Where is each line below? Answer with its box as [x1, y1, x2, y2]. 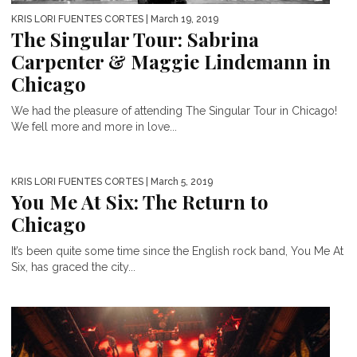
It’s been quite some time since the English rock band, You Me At [11, 244, 343, 257]
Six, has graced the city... [11, 260, 135, 273]
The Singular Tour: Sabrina [11, 25, 259, 52]
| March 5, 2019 [143, 175, 213, 187]
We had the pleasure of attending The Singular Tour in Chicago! [11, 104, 337, 117]
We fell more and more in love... [11, 120, 177, 133]
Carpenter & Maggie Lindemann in [11, 48, 331, 74]
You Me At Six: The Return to [11, 188, 269, 214]
